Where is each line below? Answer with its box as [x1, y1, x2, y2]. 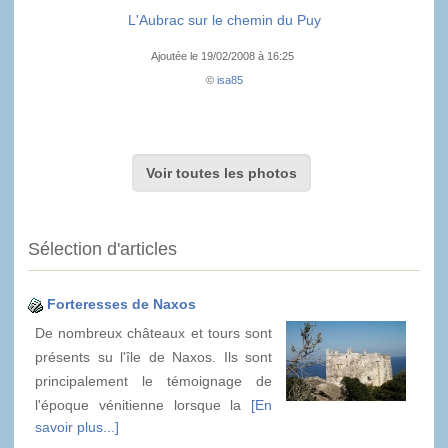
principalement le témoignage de [35, 373, 272, 390]
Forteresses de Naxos [47, 296, 196, 313]
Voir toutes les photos [145, 164, 297, 181]
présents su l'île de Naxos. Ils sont [35, 349, 272, 366]
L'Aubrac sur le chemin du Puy [127, 12, 321, 29]
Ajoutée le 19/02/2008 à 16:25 [151, 50, 297, 63]
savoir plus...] [35, 419, 119, 436]
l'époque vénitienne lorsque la [35, 397, 251, 414]
